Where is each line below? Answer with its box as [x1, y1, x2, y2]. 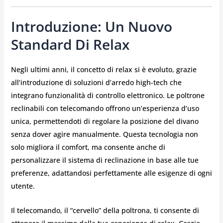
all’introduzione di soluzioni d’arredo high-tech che [10, 78, 182, 88]
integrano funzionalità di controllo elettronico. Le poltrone [10, 91, 205, 101]
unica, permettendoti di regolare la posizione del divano [10, 116, 199, 126]
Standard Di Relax [10, 35, 129, 54]
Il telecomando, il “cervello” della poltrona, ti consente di [10, 205, 199, 215]
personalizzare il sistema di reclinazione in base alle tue [10, 155, 199, 165]
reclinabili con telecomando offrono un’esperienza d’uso [10, 104, 199, 113]
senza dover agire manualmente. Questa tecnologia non [10, 129, 198, 139]
